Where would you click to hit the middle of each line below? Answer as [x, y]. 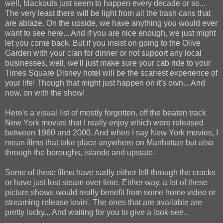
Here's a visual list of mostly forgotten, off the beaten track [106, 112]
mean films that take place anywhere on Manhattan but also [109, 142]
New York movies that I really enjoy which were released [104, 122]
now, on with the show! [45, 93]
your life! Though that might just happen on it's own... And [105, 83]
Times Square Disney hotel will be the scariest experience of [111, 73]
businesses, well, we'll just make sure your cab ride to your [108, 63]
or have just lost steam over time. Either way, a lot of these [106, 182]
